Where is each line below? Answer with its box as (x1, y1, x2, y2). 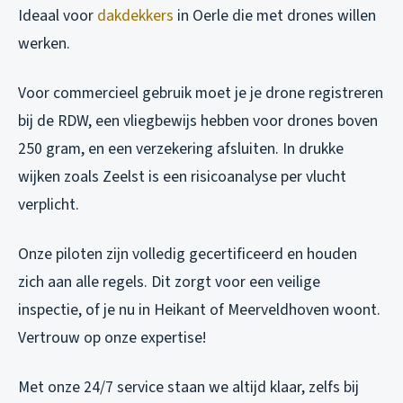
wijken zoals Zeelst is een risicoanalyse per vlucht (18, 165, 346, 188)
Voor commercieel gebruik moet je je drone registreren (18, 81, 383, 104)
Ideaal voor (18, 4, 97, 27)
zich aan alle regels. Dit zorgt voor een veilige (18, 270, 320, 293)
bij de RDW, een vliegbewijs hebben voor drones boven (18, 109, 378, 132)
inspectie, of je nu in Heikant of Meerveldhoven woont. (18, 298, 381, 321)
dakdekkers (97, 4, 174, 27)
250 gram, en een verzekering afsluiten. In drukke (18, 137, 344, 160)
